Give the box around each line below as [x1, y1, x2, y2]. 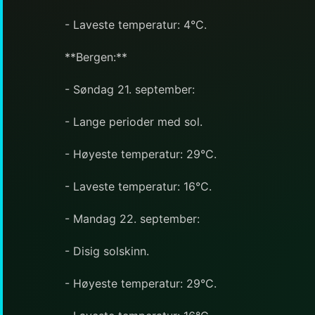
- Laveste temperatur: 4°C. [65, 17, 207, 32]
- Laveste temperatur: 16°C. [65, 179, 212, 193]
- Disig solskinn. [65, 243, 149, 258]
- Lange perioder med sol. [65, 114, 202, 129]
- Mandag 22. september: [65, 211, 200, 226]
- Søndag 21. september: [65, 82, 195, 96]
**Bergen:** [65, 49, 127, 64]
